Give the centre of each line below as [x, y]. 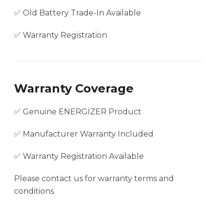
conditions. [35, 191]
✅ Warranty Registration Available [79, 156]
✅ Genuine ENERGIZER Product [78, 112]
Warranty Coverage [74, 89]
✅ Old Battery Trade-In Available [77, 13]
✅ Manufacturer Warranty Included [84, 134]
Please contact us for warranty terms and [94, 179]
